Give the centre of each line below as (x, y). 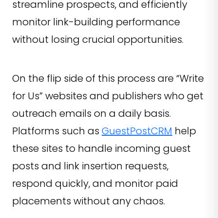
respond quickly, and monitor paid (95, 184)
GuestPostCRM (137, 131)
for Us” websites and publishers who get (108, 96)
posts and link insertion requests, (90, 166)
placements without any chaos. (89, 201)
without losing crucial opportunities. (98, 40)
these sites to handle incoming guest (101, 149)
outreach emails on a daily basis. (91, 114)
